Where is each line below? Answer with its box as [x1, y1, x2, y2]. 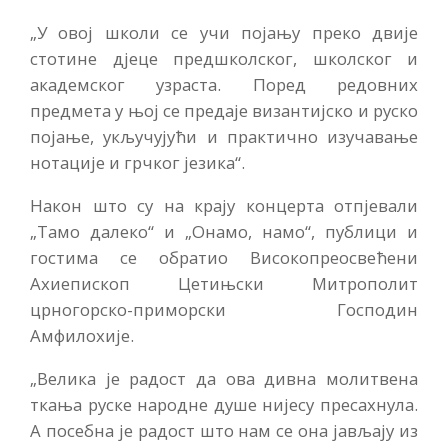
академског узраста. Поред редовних [30, 73, 418, 97]
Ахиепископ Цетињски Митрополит [30, 272, 418, 296]
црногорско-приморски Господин [30, 298, 418, 322]
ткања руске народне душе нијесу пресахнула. [30, 392, 418, 416]
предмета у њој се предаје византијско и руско [30, 99, 418, 123]
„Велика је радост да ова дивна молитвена [30, 366, 418, 390]
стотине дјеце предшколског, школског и [30, 47, 418, 71]
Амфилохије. [30, 324, 134, 348]
